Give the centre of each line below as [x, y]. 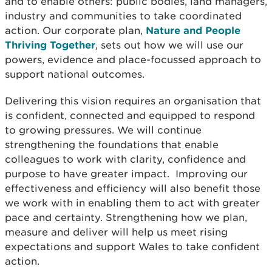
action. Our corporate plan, [75, 30]
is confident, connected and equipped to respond [130, 115]
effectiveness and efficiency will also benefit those [133, 188]
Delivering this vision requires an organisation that [133, 101]
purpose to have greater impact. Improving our [126, 174]
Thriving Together [50, 45]
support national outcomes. [75, 74]
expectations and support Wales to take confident [132, 246]
